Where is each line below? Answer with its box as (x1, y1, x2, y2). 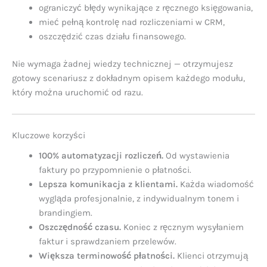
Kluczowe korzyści (12, 129, 85, 141)
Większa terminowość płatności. (39, 250, 175, 262)
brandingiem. (39, 207, 92, 219)
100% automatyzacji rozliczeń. (39, 150, 163, 162)
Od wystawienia (163, 150, 229, 162)
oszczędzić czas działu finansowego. (39, 30, 186, 42)
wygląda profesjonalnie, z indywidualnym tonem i (39, 193, 239, 204)
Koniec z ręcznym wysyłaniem (121, 222, 244, 233)
